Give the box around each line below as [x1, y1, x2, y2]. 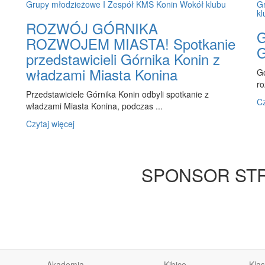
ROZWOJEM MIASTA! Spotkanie [26, 33, 235, 54]
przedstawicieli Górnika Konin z [26, 49, 220, 69]
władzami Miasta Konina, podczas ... [26, 100, 163, 112]
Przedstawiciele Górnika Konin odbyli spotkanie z [26, 88, 209, 100]
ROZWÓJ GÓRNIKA [26, 18, 158, 38]
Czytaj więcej [26, 118, 77, 130]
